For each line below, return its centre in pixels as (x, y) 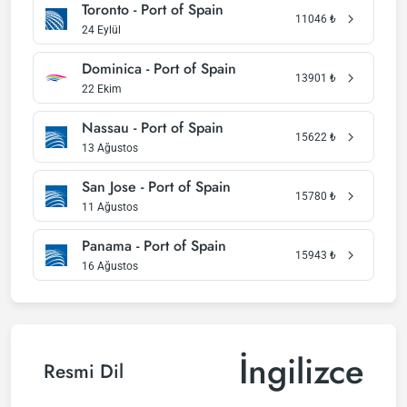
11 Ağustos (110, 207)
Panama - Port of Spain (154, 246)
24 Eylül (101, 30)
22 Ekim (102, 89)
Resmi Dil (84, 371)
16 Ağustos (110, 266)
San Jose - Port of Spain (156, 187)
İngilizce (301, 371)
